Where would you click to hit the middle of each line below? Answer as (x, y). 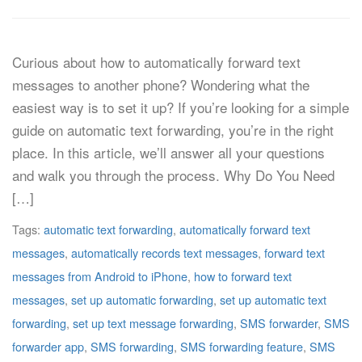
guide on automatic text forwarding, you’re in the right (173, 130)
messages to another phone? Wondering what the (161, 84)
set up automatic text (273, 299)
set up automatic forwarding (142, 299)
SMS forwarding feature (242, 346)
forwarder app (48, 346)
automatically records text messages (164, 253)
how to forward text (243, 276)
